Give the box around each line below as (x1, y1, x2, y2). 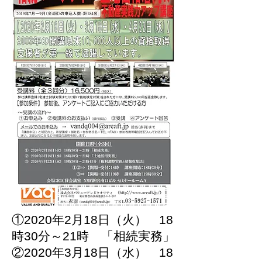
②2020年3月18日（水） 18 (12, 246, 173, 259)
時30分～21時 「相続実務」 (12, 229, 175, 243)
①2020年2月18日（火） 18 (12, 213, 173, 226)
